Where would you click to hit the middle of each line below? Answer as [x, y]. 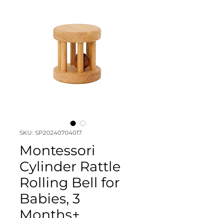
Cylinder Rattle [70, 166]
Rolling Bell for [70, 182]
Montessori [57, 150]
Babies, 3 [50, 198]
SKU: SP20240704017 [51, 132]
